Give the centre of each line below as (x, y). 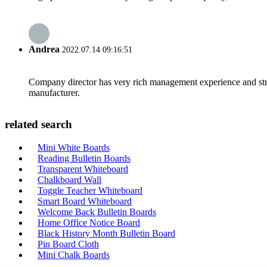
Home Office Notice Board (89, 223)
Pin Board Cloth (68, 244)
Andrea (44, 49)
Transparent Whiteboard (83, 169)
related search (38, 125)
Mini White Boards (74, 148)
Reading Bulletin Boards (84, 158)
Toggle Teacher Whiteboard (90, 190)
